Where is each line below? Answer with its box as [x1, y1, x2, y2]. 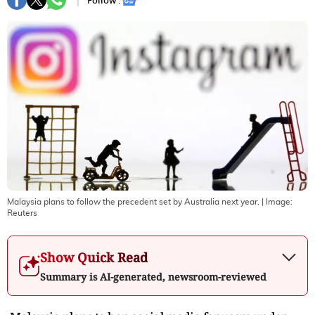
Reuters [7, 208, 37, 217]
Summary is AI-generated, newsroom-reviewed [40, 269, 266, 283]
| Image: [259, 197, 292, 206]
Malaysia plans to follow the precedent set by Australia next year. [7, 197, 259, 206]
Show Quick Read [40, 248, 148, 266]
